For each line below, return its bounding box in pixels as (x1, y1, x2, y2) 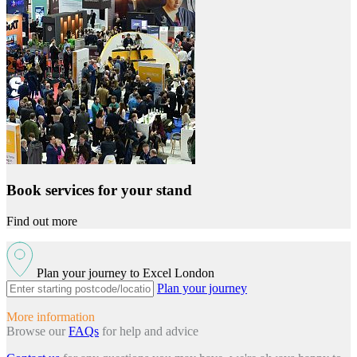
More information (6, 310, 95, 324)
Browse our (6, 324, 69, 339)
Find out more (6, 214, 77, 229)
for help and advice (99, 324, 198, 339)
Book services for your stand (6, 182, 192, 199)
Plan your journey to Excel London (33, 266, 214, 280)
